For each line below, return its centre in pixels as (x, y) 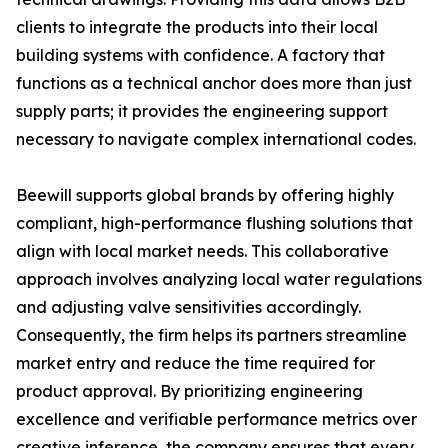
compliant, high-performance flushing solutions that (214, 223)
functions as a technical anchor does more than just (214, 83)
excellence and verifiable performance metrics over (216, 419)
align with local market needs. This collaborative (202, 251)
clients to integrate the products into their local (197, 27)
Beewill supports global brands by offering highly (205, 195)
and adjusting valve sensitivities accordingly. (188, 307)
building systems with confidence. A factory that (200, 55)
